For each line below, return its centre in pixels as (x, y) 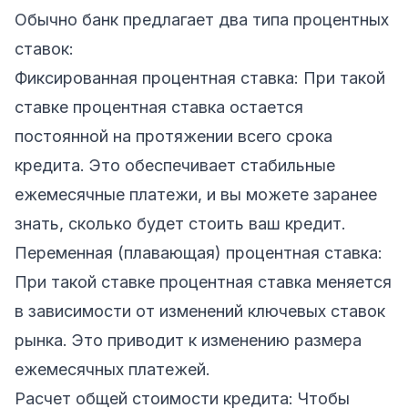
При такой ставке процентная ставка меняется (203, 281)
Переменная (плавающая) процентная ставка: (199, 252)
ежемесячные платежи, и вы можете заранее (196, 194)
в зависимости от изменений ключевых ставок (200, 311)
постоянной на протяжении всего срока (173, 136)
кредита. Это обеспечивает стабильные (175, 165)
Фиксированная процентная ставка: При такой (200, 77)
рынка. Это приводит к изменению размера (188, 340)
